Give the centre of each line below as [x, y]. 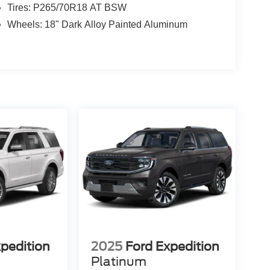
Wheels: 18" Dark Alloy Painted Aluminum [97, 25]
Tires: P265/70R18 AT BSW [67, 8]
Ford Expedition [172, 247]
